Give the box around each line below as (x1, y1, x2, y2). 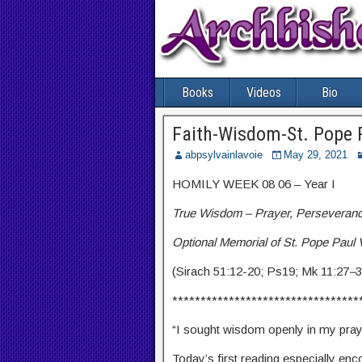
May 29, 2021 (284, 149, 347, 162)
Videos (246, 85, 281, 101)
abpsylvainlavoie (185, 149, 263, 162)
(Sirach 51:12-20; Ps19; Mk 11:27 (172, 264, 349, 279)
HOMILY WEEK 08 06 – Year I (172, 177, 335, 192)
